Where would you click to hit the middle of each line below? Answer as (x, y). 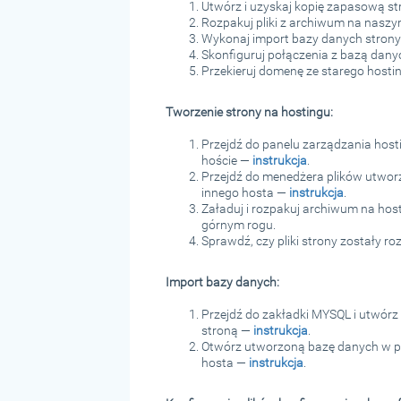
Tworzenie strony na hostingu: (249, 111)
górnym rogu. (238, 224)
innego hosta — (245, 192)
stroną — (227, 330)
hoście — (226, 160)
